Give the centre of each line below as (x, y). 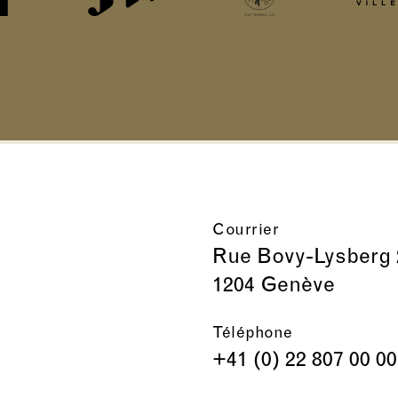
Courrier (246, 231)
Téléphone (253, 334)
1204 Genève (274, 287)
